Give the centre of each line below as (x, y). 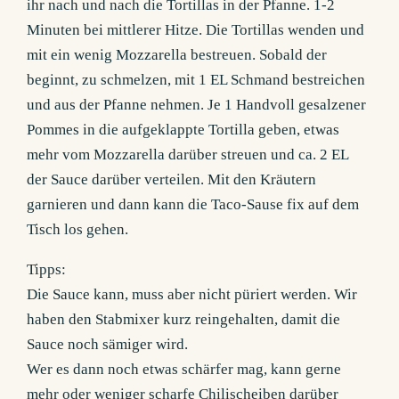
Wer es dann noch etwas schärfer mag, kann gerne (184, 370)
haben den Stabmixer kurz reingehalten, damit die (184, 320)
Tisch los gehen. (78, 230)
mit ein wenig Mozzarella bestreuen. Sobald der (177, 55)
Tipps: (49, 270)
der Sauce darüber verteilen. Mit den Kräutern (172, 180)
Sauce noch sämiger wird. (108, 345)
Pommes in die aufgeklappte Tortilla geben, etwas (183, 130)
